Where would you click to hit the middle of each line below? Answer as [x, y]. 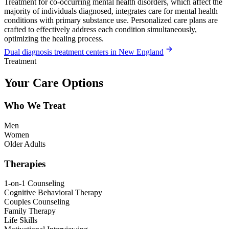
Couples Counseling [37, 202]
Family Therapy [30, 211]
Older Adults [25, 144]
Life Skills [21, 220]
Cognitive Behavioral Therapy [53, 193]
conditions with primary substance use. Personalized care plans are [111, 20]
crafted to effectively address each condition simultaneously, [100, 30]
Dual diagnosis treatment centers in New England [84, 52]
